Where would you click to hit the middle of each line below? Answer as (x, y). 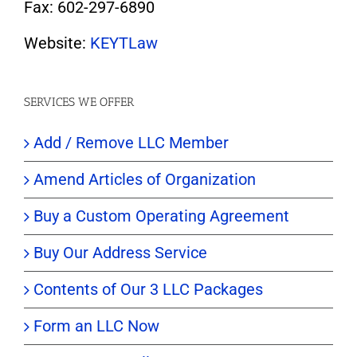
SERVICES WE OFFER (79, 102)
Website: (57, 43)
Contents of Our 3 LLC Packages (148, 290)
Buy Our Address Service (120, 253)
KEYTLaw (124, 43)
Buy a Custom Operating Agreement (161, 216)
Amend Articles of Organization (145, 180)
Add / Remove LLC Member (131, 143)
